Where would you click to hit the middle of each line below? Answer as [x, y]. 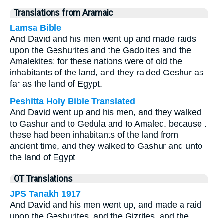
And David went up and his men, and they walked [106, 112]
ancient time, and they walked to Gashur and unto [106, 146]
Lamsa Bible [36, 28]
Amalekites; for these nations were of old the [96, 61]
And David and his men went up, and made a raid [106, 205]
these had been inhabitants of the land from [94, 135]
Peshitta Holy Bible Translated [73, 101]
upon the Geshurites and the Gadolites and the [100, 50]
